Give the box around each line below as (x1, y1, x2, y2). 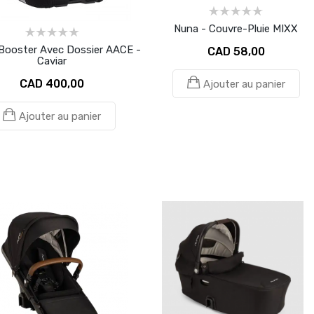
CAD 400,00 (20, 76, 84, 90)
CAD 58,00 (207, 44, 265, 58)
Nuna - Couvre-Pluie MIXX (174, 22, 298, 35)
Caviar (37, 54, 67, 67)
